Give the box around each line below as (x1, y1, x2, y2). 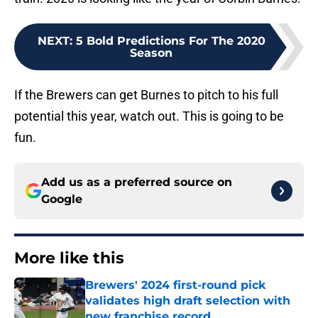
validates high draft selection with (85, 294, 290, 308)
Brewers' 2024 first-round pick (85, 278, 265, 292)
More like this (14, 248, 124, 268)
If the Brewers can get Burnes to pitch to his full (14, 87, 278, 103)
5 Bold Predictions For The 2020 (75, 34, 265, 48)
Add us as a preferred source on (41, 175, 232, 190)
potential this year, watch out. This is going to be (14, 109, 284, 124)
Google (41, 192, 82, 207)
